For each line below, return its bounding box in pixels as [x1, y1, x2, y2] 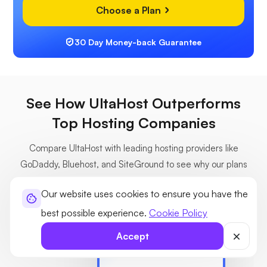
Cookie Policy [149, 207, 207, 219]
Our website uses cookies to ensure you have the [41, 188, 248, 200]
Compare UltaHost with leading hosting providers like [29, 142, 238, 154]
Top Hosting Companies [51, 114, 216, 132]
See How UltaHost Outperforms [26, 94, 241, 113]
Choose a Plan [96, 4, 163, 17]
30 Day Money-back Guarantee [74, 37, 201, 48]
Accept [116, 230, 149, 242]
